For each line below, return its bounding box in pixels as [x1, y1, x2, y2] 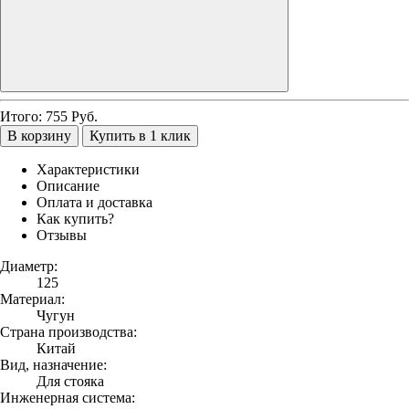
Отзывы [37, 226, 87, 243]
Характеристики [37, 161, 140, 177]
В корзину [7, 127, 71, 143]
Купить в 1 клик [89, 127, 191, 143]
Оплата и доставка [37, 194, 152, 210]
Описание [37, 177, 100, 194]
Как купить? [37, 210, 114, 226]
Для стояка [37, 372, 104, 389]
